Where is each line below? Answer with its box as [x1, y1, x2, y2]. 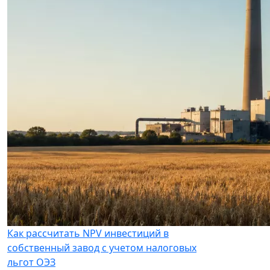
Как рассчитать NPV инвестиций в [7, 226, 169, 240]
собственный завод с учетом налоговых [7, 240, 196, 254]
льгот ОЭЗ [7, 255, 55, 269]
